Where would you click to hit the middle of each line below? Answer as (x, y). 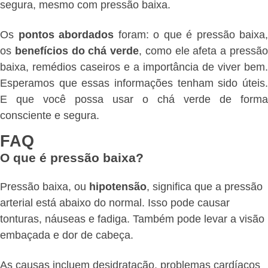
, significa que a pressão (205, 187)
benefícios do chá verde (77, 51)
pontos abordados (66, 34)
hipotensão (118, 187)
